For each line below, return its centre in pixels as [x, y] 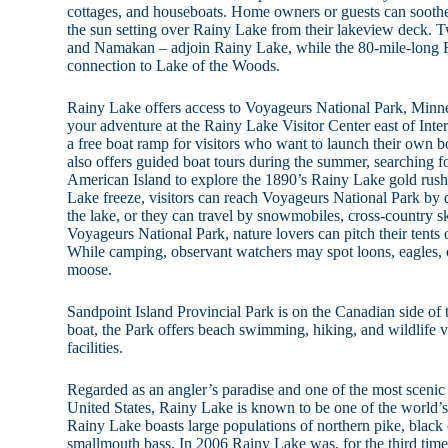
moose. [90, 270]
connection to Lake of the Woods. [174, 66]
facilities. [95, 348]
